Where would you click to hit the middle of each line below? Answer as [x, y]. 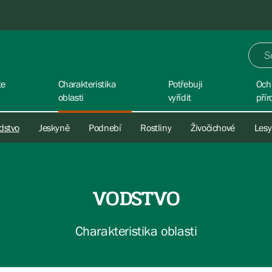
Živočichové [213, 127]
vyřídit [179, 97]
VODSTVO [136, 199]
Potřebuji [185, 84]
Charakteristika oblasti [136, 231]
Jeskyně [54, 127]
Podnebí [105, 127]
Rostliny [156, 127]
